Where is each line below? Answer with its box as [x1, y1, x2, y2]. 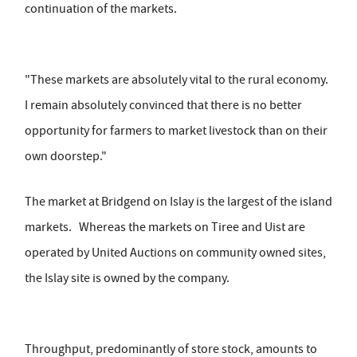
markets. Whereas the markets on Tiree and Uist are [25, 219, 305, 236]
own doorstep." [25, 148, 107, 165]
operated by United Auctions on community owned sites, [25, 245, 326, 261]
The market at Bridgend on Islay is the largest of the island [25, 194, 332, 210]
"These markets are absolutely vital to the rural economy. [25, 72, 328, 88]
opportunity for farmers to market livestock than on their [25, 123, 328, 139]
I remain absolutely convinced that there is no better [25, 97, 302, 114]
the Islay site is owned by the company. [25, 270, 229, 287]
